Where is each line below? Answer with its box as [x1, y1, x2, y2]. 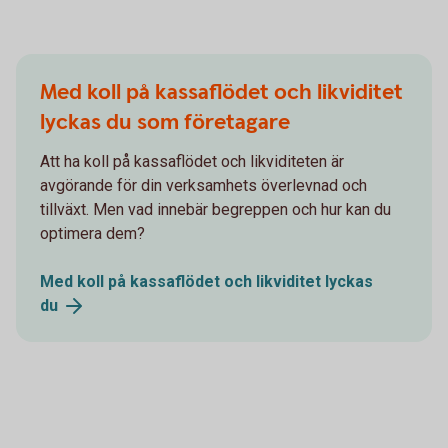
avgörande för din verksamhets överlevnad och [40, 175, 367, 195]
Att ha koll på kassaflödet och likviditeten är [40, 151, 344, 171]
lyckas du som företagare [40, 107, 290, 137]
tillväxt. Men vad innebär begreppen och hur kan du [40, 199, 391, 219]
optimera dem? [40, 223, 145, 243]
